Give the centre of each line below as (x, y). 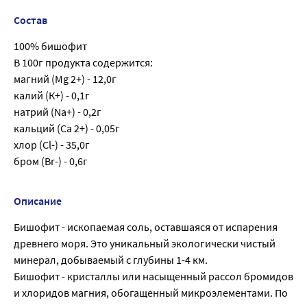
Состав (30, 20)
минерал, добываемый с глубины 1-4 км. (111, 260)
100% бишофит (50, 46)
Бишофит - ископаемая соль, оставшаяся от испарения (146, 227)
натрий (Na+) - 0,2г (58, 112)
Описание (38, 201)
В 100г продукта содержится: (83, 63)
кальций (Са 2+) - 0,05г (67, 128)
